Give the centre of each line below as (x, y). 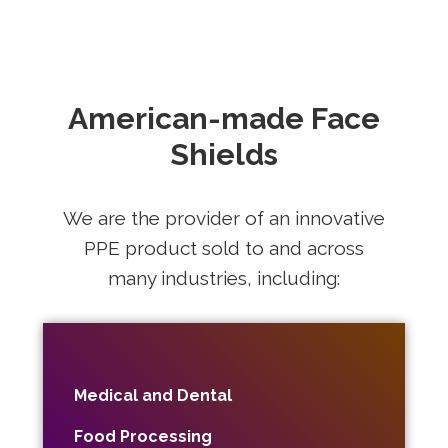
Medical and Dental (152, 395)
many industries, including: (223, 277)
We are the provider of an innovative (223, 217)
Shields (223, 154)
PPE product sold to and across (223, 247)
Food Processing (142, 436)
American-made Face (223, 118)
